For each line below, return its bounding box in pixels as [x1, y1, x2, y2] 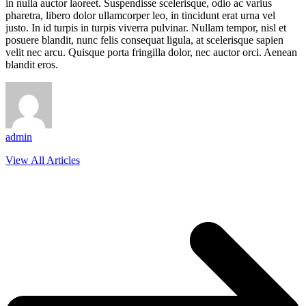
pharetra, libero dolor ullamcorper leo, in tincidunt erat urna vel [5, 9, 275, 21]
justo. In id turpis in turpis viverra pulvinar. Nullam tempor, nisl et [5, 21, 286, 33]
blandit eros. [5, 58, 58, 70]
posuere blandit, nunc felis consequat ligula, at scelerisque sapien [5, 33, 283, 46]
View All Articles [5, 154, 80, 166]
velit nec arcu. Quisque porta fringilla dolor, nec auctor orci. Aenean [5, 46, 297, 58]
